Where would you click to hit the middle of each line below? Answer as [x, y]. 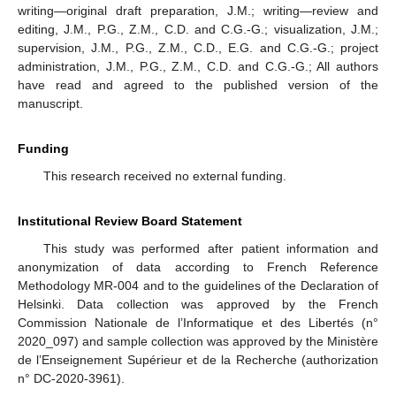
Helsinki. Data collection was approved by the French [198, 304]
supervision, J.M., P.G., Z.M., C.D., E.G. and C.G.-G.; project [198, 47]
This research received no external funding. [164, 175]
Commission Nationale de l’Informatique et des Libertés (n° [198, 322]
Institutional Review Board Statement [130, 221]
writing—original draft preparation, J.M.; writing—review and [198, 10]
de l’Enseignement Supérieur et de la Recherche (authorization [198, 359]
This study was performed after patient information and [210, 248]
